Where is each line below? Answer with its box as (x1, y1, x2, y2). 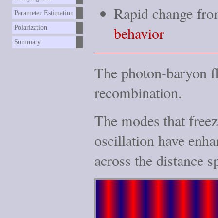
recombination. (94, 83, 182, 103)
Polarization (14, 24, 48, 32)
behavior (114, 23, 164, 43)
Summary (14, 38, 41, 46)
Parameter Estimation (14, 9, 74, 17)
